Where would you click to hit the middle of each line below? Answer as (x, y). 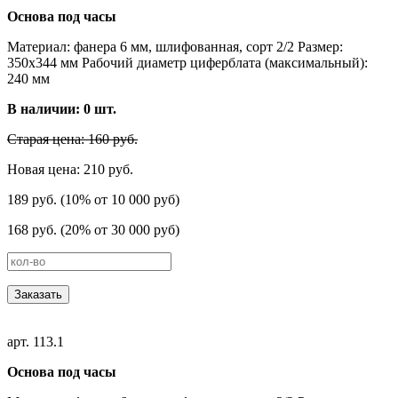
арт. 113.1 (36, 341)
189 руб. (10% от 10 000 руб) (93, 199)
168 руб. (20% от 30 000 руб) (93, 229)
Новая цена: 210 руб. (70, 169)
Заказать (38, 294)
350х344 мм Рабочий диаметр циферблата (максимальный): (187, 62)
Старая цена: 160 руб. (72, 139)
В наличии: (45, 108)
